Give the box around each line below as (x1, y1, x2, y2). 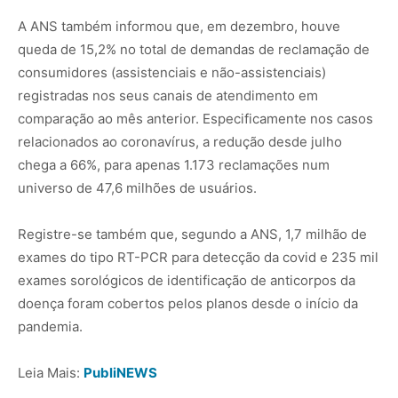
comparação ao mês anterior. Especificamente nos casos (18, 110, 373, 128)
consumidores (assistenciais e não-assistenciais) (18, 64, 326, 82)
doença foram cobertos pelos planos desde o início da (18, 295, 358, 313)
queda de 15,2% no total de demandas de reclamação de (18, 41, 370, 59)
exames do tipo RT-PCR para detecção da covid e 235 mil (18, 249, 378, 267)
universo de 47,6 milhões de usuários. (18, 179, 257, 197)
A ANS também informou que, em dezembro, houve (18, 18, 340, 36)
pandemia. (18, 318, 83, 336)
